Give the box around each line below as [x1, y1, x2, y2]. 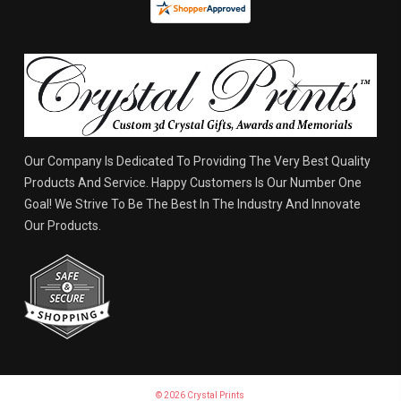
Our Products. [23, 218, 101, 233]
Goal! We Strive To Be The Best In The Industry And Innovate [23, 196, 361, 211]
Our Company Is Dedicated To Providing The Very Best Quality [23, 153, 371, 168]
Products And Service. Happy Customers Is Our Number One [23, 175, 362, 190]
